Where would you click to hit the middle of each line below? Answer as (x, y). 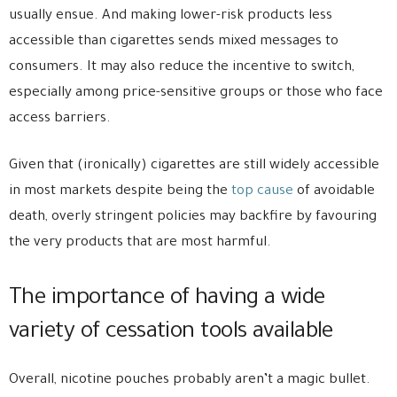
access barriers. (60, 120)
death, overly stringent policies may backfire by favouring (193, 218)
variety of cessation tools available (171, 334)
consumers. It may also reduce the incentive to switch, (182, 68)
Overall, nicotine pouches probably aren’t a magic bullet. (190, 381)
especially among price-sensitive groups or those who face (196, 94)
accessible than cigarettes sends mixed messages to (174, 43)
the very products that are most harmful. (140, 244)
